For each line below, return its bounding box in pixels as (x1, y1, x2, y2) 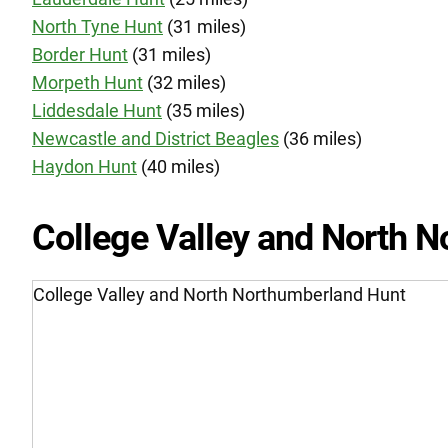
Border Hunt (32, 44, 128, 65)
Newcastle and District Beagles (32, 128, 279, 149)
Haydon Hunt (32, 156, 137, 177)
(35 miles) (162, 100, 245, 121)
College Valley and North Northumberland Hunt (33, 284, 406, 305)
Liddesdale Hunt (32, 100, 162, 121)
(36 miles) (279, 128, 362, 149)
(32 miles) (143, 72, 226, 93)
